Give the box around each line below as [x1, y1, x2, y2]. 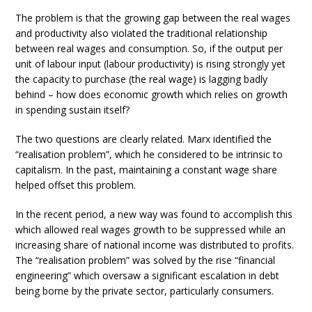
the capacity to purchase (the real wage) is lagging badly [15, 72, 268, 86]
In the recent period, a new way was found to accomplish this [15, 208, 293, 221]
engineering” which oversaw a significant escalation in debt [15, 269, 280, 283]
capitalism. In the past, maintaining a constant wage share [15, 163, 278, 177]
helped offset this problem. [15, 178, 136, 192]
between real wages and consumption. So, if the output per [15, 42, 283, 56]
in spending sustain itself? [15, 103, 130, 117]
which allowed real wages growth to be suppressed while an [15, 223, 286, 237]
